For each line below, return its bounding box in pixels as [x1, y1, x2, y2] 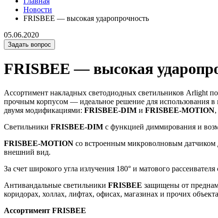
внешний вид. [4, 147, 51, 156]
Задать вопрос [8, 41, 51, 48]
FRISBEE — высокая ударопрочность [23, 14, 149, 22]
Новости [23, 5, 52, 14]
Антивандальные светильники [4, 181, 108, 189]
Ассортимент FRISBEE [4, 206, 86, 215]
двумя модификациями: [4, 106, 84, 114]
